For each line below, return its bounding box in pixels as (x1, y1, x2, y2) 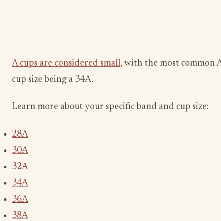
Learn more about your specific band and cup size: (12, 102, 209, 112)
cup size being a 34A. (12, 74, 93, 84)
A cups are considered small (12, 58, 120, 68)
